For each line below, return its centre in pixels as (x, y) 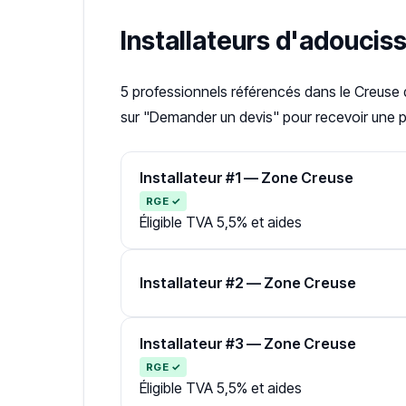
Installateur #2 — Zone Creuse (248, 283)
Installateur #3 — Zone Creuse (248, 344)
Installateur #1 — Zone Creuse (246, 178)
